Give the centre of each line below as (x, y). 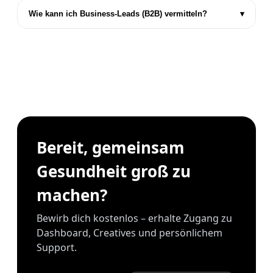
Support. (57, 247)
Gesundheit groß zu (114, 171)
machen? (72, 195)
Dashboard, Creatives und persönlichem (129, 232)
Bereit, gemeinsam (111, 147)
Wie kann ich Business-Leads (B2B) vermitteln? (118, 13)
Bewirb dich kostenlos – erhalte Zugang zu (134, 218)
